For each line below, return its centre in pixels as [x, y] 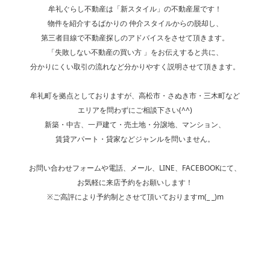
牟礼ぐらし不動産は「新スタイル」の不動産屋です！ [135, 8]
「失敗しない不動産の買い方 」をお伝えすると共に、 [135, 52]
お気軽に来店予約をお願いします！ [135, 182]
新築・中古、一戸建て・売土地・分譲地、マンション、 [135, 124]
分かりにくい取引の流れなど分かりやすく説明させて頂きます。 [135, 66]
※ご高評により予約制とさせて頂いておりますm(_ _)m [135, 196]
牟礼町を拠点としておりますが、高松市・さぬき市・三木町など [135, 95]
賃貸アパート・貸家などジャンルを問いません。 [135, 139]
